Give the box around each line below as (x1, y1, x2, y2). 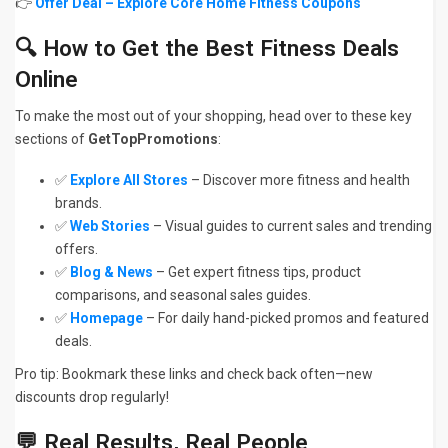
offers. (55, 241, 98, 258)
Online (15, 66, 78, 94)
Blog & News (70, 264, 153, 281)
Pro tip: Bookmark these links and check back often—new (15, 366, 373, 383)
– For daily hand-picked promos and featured (143, 310, 429, 327)
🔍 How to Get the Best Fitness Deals (15, 35, 399, 63)
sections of (15, 131, 88, 148)
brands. (55, 195, 102, 212)
